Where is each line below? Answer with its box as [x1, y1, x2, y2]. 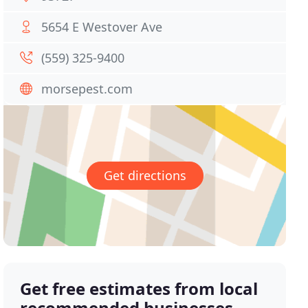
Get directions [103, 167, 186, 184]
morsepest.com [41, 80, 133, 97]
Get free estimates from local [20, 277, 258, 300]
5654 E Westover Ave [41, 19, 163, 35]
